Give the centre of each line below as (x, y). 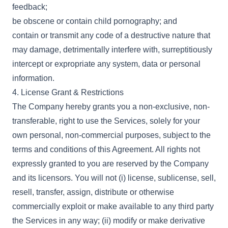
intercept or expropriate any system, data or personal (106, 64)
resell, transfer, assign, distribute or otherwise (93, 192)
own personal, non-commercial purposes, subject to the (111, 135)
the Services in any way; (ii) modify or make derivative (109, 221)
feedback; (30, 7)
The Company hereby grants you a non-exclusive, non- (111, 107)
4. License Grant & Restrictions (68, 92)
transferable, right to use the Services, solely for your (106, 121)
